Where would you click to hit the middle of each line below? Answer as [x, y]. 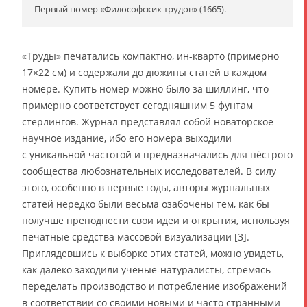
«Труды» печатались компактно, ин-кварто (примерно [150, 56]
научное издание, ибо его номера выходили [127, 138]
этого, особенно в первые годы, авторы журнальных [146, 188]
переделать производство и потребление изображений [155, 286]
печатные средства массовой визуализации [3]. [136, 237]
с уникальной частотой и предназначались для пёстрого [157, 155]
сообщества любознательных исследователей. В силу [149, 171]
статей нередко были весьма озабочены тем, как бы [146, 204]
